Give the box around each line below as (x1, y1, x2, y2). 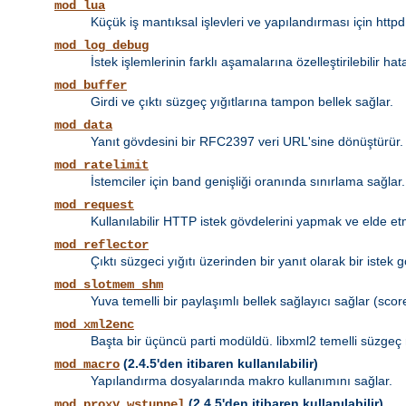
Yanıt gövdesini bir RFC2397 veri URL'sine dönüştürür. (91, 134, 403, 150)
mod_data (54, 118, 112, 133)
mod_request (54, 198, 134, 213)
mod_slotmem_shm (54, 277, 163, 293)
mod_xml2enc (54, 317, 134, 333)
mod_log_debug (54, 38, 149, 53)
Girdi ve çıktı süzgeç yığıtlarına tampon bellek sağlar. (91, 94, 393, 110)
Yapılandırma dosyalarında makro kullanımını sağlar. (91, 373, 392, 389)
